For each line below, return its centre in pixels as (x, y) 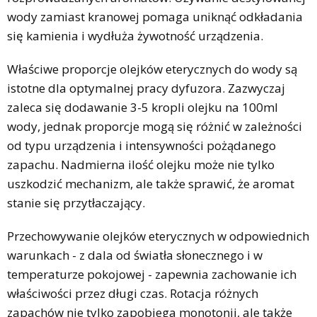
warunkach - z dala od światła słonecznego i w (135, 255)
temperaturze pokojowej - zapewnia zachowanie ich (152, 274)
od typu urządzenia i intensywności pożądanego (142, 145)
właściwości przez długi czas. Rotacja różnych (133, 293)
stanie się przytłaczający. (76, 202)
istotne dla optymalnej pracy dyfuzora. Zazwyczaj (146, 88)
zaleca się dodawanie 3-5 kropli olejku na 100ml (143, 107)
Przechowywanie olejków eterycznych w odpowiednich (158, 236)
